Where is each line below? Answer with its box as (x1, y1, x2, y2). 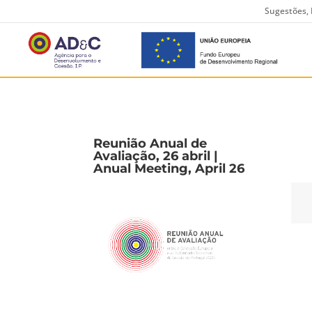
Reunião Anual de (93, 135, 208, 151)
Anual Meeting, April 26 (93, 160, 245, 176)
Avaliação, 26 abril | (93, 148, 219, 164)
